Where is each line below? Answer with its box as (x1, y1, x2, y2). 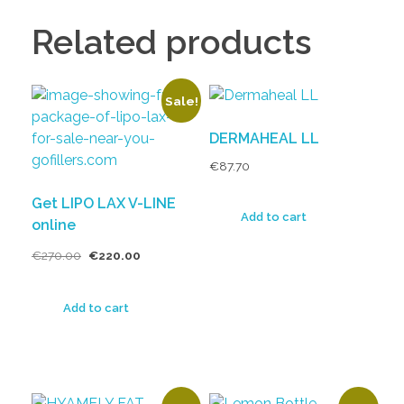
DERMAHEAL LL (208, 129, 319, 147)
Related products (32, 21, 312, 62)
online (32, 216, 76, 234)
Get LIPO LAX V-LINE (32, 194, 176, 212)
